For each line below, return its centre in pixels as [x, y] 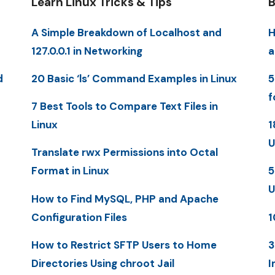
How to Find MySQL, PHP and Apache [125, 199]
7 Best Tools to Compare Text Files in [124, 107]
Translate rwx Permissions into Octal [124, 153]
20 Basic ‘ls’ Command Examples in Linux [134, 78]
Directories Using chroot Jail [103, 263]
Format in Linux [70, 171]
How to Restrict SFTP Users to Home [124, 245]
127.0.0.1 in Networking [87, 51]
